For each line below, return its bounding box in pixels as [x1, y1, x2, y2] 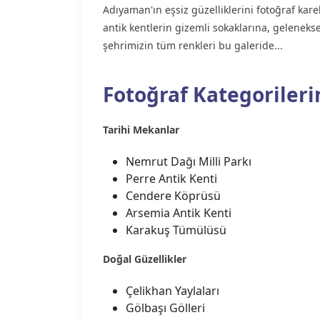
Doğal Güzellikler [103, 252, 186, 266]
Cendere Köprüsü [126, 188, 221, 204]
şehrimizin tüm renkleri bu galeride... [103, 39, 283, 52]
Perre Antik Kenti [126, 171, 217, 186]
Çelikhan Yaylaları [126, 283, 219, 299]
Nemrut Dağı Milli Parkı [126, 154, 251, 169]
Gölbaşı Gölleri [126, 300, 205, 316]
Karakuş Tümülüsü [126, 222, 226, 238]
